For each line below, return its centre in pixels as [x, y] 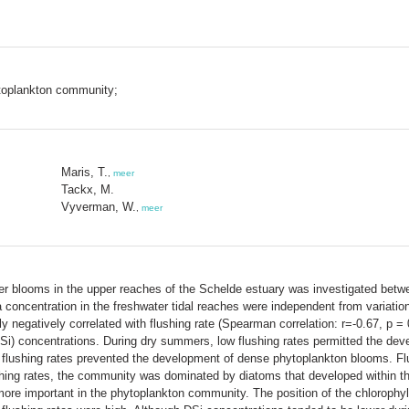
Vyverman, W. [99, 206]
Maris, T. [84, 172]
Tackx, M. [88, 189]
